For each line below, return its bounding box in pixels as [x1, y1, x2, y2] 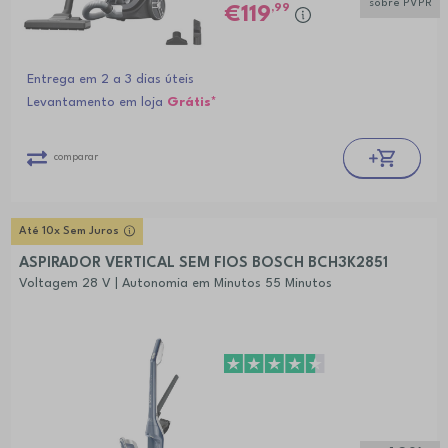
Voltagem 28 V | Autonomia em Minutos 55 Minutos [18, 277, 332, 291]
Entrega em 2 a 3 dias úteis [26, 73, 194, 87]
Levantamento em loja [26, 96, 167, 110]
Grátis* [166, 96, 217, 110]
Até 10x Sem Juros [18, 226, 119, 238]
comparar [53, 152, 98, 163]
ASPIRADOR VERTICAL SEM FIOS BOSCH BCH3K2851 [18, 256, 388, 272]
